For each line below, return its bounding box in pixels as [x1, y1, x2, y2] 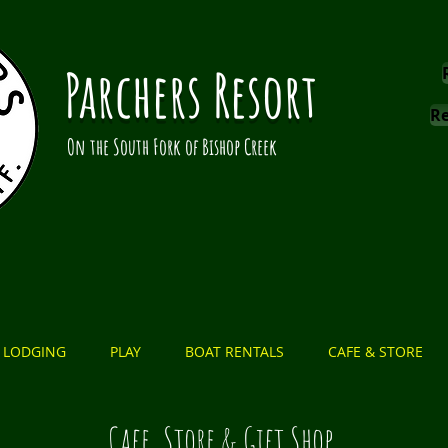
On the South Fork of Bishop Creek [67, 133, 277, 160]
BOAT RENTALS [185, 342, 284, 361]
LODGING [3, 342, 66, 361]
